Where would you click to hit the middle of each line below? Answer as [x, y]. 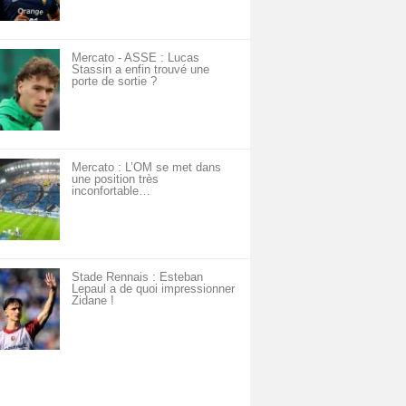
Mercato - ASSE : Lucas [135, 58]
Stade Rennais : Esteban [137, 277]
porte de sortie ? [114, 81]
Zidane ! [93, 300]
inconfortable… [111, 191]
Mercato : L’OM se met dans [146, 167]
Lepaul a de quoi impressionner [153, 289]
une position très [115, 179]
